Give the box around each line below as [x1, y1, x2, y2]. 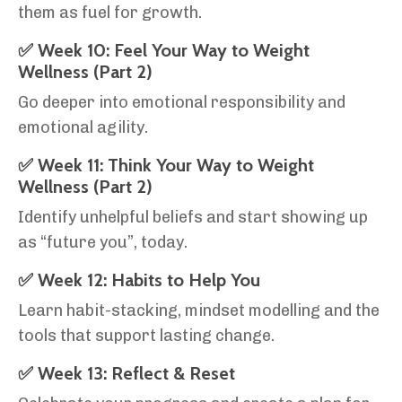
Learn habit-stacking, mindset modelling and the [18, 301, 380, 321]
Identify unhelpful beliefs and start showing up [18, 207, 368, 228]
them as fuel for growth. [18, 3, 202, 23]
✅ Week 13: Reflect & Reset [18, 363, 235, 385]
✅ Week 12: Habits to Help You [18, 269, 260, 292]
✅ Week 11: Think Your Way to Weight [18, 154, 314, 177]
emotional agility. [18, 118, 148, 138]
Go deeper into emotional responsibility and [18, 92, 345, 113]
